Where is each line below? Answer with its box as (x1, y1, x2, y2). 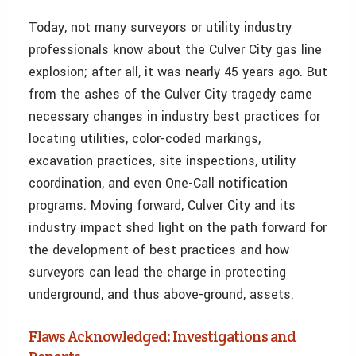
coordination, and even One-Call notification (29, 174, 288, 193)
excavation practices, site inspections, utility (29, 152, 296, 171)
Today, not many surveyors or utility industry (29, 18, 292, 37)
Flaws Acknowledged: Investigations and (29, 327, 296, 346)
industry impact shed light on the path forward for (29, 219, 327, 238)
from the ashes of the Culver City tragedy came (29, 85, 312, 104)
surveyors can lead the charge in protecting (29, 263, 286, 282)
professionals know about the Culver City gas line (29, 41, 322, 60)
